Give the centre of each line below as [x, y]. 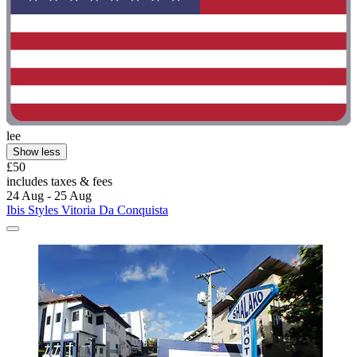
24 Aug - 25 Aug [49, 196]
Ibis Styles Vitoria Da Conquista [87, 210]
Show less [37, 152]
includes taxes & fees [59, 182]
